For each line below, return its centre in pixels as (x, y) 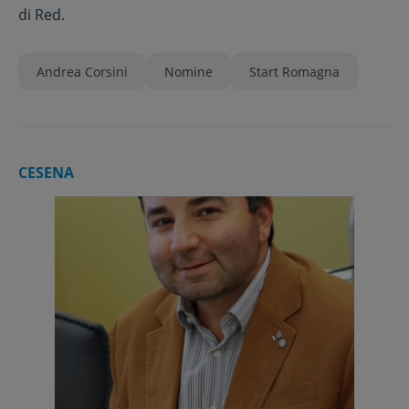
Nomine (189, 72)
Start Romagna (294, 72)
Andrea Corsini (82, 72)
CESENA (46, 173)
